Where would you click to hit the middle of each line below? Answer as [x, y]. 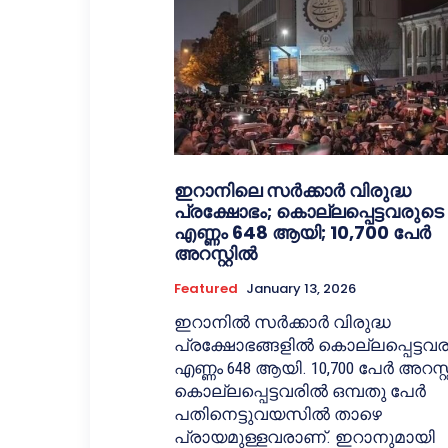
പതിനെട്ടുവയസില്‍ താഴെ [278, 414]
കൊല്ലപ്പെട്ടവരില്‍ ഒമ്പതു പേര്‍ [300, 391]
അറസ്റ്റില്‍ [215, 254]
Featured [206, 289]
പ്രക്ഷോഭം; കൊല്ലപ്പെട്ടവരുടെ [309, 212]
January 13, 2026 [301, 289]
